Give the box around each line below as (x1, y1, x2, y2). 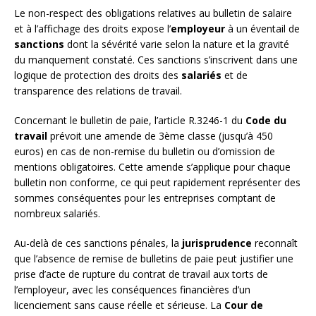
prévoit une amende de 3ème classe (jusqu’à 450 (47, 128, 273, 142)
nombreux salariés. (14, 206, 100, 220)
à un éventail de (225, 21, 300, 35)
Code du (245, 113, 286, 127)
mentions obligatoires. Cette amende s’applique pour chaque (14, 159, 291, 174)
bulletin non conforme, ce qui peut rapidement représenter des (14, 175, 300, 189)
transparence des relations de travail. (14, 83, 182, 97)
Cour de (224, 298, 263, 312)
